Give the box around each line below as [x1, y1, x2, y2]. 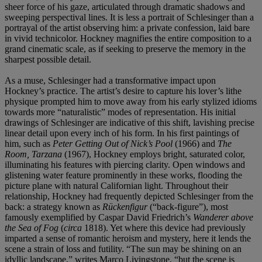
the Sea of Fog [5, 222, 61, 233]
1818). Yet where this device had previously [82, 222, 246, 233]
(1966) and [175, 138, 218, 149]
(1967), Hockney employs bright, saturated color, [64, 149, 245, 159]
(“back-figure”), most [147, 201, 228, 212]
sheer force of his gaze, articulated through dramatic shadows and [5, 1, 245, 12]
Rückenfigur [102, 201, 147, 212]
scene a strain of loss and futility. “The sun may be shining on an [5, 243, 242, 254]
